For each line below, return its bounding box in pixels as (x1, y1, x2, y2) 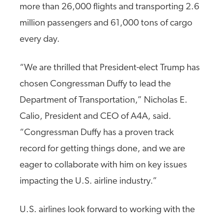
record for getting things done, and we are (20, 144, 185, 154)
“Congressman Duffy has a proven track (20, 128, 174, 137)
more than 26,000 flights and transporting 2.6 (20, 2, 199, 12)
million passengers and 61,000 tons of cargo (20, 19, 192, 28)
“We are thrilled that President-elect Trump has (20, 63, 200, 73)
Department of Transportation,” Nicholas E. (20, 96, 188, 105)
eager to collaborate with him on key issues (20, 161, 187, 170)
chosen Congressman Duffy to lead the (20, 80, 171, 89)
